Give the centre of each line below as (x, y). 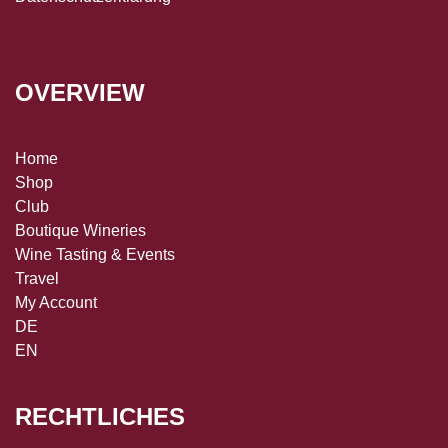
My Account (56, 302)
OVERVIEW (80, 92)
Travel (37, 278)
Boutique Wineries (80, 230)
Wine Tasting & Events (95, 254)
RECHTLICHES (100, 416)
